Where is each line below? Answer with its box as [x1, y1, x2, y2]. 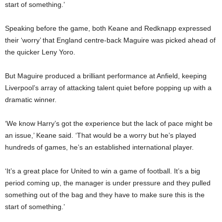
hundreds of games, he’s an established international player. [5, 143, 194, 151]
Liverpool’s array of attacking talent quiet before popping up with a [5, 84, 212, 92]
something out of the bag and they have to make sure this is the [5, 191, 205, 199]
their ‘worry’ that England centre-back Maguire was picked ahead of [5, 36, 216, 44]
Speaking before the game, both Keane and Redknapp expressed [5, 24, 211, 32]
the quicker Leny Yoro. [5, 48, 75, 56]
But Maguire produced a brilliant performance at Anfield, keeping [5, 72, 207, 80]
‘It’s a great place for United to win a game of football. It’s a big [5, 167, 200, 175]
